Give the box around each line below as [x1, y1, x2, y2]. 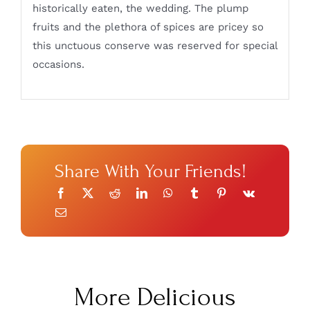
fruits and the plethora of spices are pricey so [32, 21, 264, 34]
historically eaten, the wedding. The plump [32, 2, 248, 15]
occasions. [32, 58, 84, 71]
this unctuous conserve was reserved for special [32, 39, 277, 53]
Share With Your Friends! [54, 160, 246, 182]
